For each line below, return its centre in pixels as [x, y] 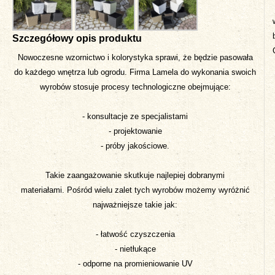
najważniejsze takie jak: [135, 204]
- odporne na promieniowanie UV [135, 263]
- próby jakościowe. [135, 145]
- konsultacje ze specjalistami [135, 116]
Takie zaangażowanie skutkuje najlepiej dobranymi [135, 175]
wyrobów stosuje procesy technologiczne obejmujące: [135, 87]
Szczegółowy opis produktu [77, 38]
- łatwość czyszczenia [135, 234]
